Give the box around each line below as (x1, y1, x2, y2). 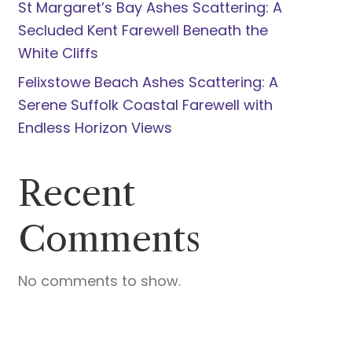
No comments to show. (17, 271, 181, 291)
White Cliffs (17, 43, 98, 63)
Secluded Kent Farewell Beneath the (17, 20, 268, 40)
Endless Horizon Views (17, 118, 172, 137)
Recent (17, 171, 135, 215)
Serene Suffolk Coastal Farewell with (17, 95, 273, 115)
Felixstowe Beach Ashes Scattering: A (17, 72, 278, 92)
